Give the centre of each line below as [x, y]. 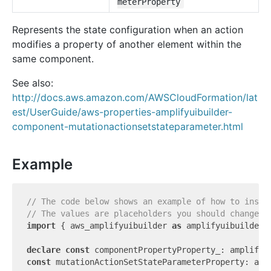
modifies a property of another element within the [127, 44]
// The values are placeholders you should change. [145, 214]
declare [44, 250]
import [41, 226]
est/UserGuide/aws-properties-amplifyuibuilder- [122, 112]
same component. [53, 59]
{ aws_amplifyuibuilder [114, 226]
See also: [33, 83]
